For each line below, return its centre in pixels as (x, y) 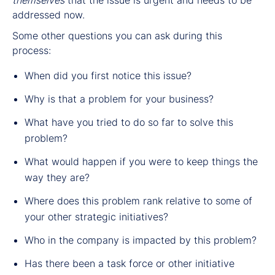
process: (32, 50)
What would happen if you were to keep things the (141, 161)
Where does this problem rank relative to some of (138, 200)
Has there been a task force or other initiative (130, 263)
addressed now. (48, 14)
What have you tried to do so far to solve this (129, 122)
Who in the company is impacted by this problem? (141, 240)
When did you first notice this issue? (108, 75)
